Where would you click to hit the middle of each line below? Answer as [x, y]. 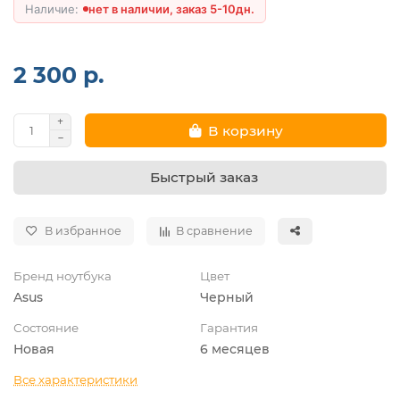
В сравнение [214, 231]
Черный [227, 298]
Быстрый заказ [204, 178]
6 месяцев [235, 350]
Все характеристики [75, 380]
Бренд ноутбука [62, 276]
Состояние [46, 328]
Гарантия [229, 328]
